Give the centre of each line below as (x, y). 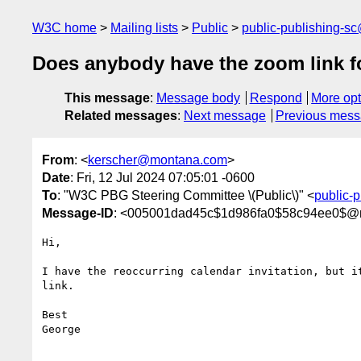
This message (107, 98)
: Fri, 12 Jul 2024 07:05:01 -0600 (162, 177)
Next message (225, 116)
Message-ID (78, 213)
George (61, 329)
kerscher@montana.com (158, 160)
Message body (198, 98)
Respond (276, 98)
